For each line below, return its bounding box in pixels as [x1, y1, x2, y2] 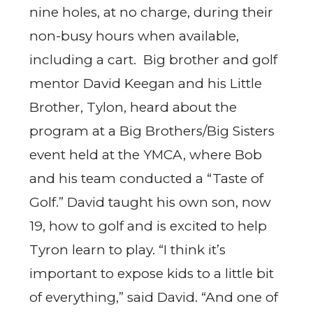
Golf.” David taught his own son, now [29, 194, 271, 211]
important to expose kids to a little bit [29, 265, 274, 282]
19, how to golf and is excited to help [29, 218, 267, 235]
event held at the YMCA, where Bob [29, 147, 262, 163]
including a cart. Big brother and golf [29, 52, 277, 68]
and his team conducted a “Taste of [29, 170, 263, 187]
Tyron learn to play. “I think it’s [29, 242, 226, 259]
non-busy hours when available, [29, 28, 239, 45]
